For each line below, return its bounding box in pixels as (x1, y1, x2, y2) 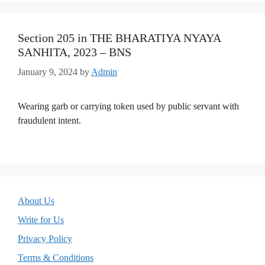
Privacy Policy (18, 234, 72, 244)
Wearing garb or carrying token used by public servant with (18, 101, 239, 111)
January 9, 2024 (18, 67, 77, 77)
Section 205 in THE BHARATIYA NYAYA (18, 31, 221, 44)
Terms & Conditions (18, 253, 93, 263)
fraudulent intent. (18, 115, 81, 125)
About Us (18, 196, 54, 206)
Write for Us (18, 215, 64, 225)
